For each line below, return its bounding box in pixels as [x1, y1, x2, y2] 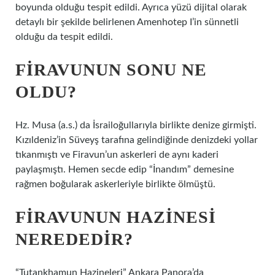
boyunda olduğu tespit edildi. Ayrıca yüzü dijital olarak [15, 2, 247, 12]
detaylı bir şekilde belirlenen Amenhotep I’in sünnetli [15, 17, 239, 27]
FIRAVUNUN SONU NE [15, 60, 207, 79]
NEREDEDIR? [15, 230, 133, 249]
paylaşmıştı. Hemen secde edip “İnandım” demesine [15, 165, 234, 174]
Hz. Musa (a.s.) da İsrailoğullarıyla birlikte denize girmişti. [15, 120, 257, 130]
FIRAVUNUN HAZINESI [15, 207, 216, 227]
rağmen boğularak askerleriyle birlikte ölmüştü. [15, 179, 215, 189]
